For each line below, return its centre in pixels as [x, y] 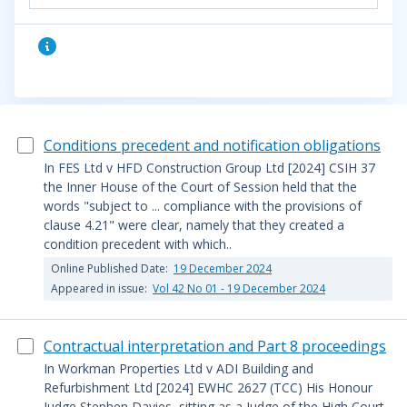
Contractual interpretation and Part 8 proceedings [215, 346]
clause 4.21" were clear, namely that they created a [194, 225]
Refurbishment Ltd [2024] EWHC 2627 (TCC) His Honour [208, 387]
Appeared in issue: [100, 288]
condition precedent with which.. [138, 244]
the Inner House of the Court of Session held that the [200, 187]
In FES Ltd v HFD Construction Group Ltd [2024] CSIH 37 [209, 168]
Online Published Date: [111, 268]
